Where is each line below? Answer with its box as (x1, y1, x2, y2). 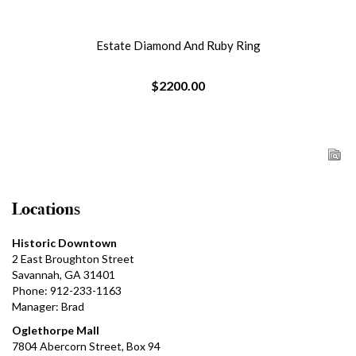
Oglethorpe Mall (12, 323, 99, 338)
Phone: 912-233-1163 (12, 284, 122, 298)
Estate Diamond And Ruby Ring (95, 38, 261, 53)
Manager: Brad (12, 300, 84, 314)
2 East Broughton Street (12, 252, 134, 266)
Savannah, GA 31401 (12, 268, 115, 282)
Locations (12, 199, 80, 220)
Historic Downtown (12, 236, 117, 250)
